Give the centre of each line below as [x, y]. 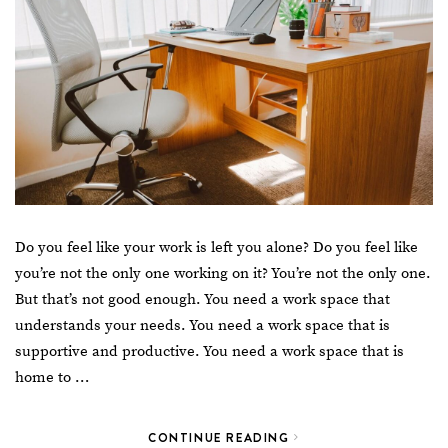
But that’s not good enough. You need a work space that [202, 299]
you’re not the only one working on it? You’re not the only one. [223, 273]
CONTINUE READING [221, 437]
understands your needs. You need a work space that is [202, 325]
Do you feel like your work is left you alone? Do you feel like [216, 247]
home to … [52, 377]
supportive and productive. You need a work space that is [209, 351]
